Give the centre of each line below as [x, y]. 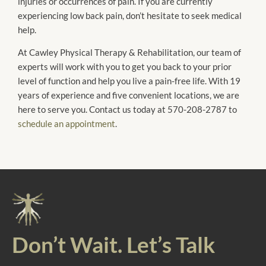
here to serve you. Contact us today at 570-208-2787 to [127, 110]
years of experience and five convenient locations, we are [129, 95]
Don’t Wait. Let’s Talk [113, 244]
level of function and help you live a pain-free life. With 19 [129, 81]
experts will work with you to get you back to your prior [125, 67]
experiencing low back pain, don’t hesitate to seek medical [130, 15]
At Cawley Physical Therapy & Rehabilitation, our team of [129, 53]
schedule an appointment [66, 124]
